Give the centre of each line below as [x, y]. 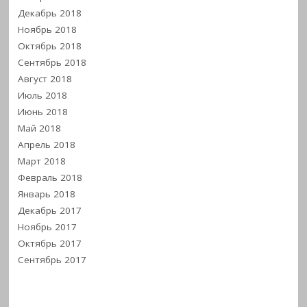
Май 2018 [40, 128]
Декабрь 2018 [50, 13]
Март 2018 [42, 161]
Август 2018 [45, 79]
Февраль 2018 [50, 178]
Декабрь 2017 [50, 211]
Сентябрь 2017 [52, 260]
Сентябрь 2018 [52, 63]
